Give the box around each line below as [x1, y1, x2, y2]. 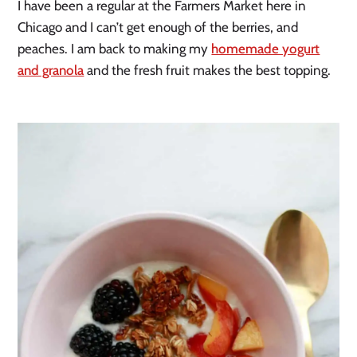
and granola [18, 61, 84, 78]
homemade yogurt [211, 40, 320, 57]
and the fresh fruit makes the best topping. [84, 61, 335, 78]
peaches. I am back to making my [18, 40, 212, 57]
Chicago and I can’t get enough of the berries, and [18, 18, 299, 35]
